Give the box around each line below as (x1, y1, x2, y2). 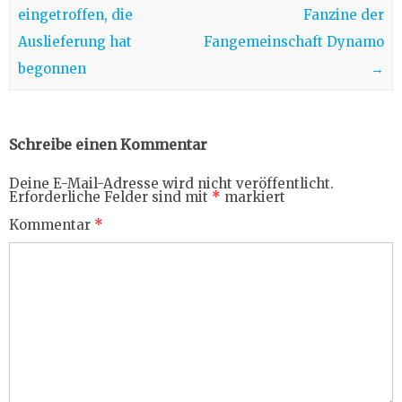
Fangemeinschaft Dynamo (204, 32, 385, 50)
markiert (221, 188, 285, 206)
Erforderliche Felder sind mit (9, 188, 212, 206)
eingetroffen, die (17, 5, 133, 23)
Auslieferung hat (17, 32, 132, 50)
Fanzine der (303, 5, 385, 23)
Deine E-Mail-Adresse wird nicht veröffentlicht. (9, 175, 334, 193)
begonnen (17, 59, 86, 77)
